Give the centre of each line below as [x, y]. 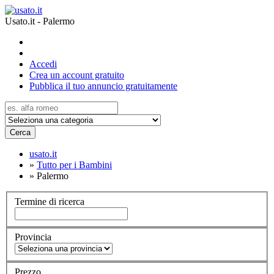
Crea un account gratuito [77, 75]
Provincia [33, 237]
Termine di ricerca [50, 201]
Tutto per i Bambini [74, 165]
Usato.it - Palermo [40, 21]
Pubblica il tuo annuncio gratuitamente [103, 86]
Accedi [43, 64]
